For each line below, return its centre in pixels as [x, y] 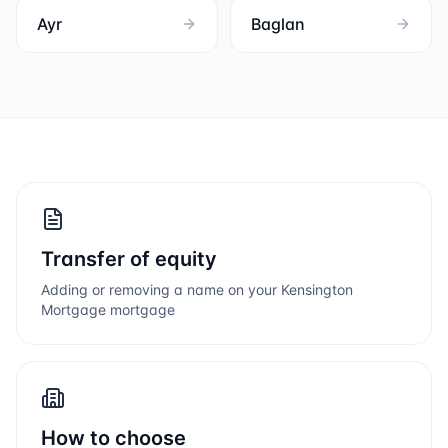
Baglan [278, 24]
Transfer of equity [129, 259]
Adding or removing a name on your [161, 289]
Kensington [317, 289]
